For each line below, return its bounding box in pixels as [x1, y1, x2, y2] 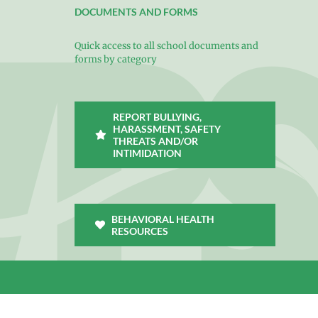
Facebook [249, 293, 293, 305]
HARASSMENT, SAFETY [113, 123, 221, 135]
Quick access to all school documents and [74, 40, 258, 52]
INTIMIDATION [113, 147, 182, 159]
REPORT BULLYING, [113, 111, 202, 123]
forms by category [74, 53, 157, 65]
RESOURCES [111, 225, 169, 237]
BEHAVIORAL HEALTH [111, 213, 215, 225]
